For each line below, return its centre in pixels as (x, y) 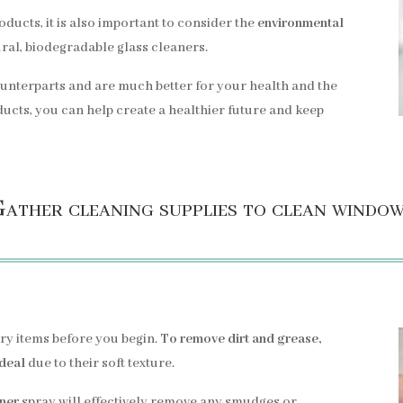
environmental (301, 23)
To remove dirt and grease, (241, 339)
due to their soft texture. (100, 363)
